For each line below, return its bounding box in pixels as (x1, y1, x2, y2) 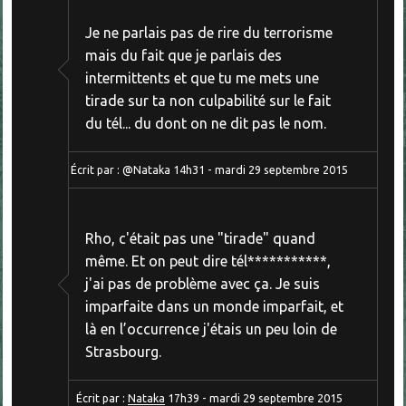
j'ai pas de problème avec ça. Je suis (84, 275, 320, 293)
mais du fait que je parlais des (84, 47, 282, 64)
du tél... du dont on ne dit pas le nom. (84, 115, 326, 132)
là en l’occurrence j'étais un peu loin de (84, 321, 337, 338)
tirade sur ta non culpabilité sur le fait (84, 92, 331, 110)
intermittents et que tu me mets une (84, 70, 319, 87)
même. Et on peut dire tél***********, (84, 253, 331, 270)
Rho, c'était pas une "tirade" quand (84, 230, 315, 247)
